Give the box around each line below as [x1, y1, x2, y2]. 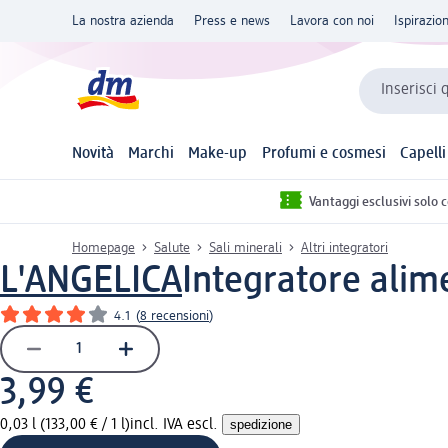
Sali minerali [209, 240, 282, 255]
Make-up [188, 146, 248, 163]
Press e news [194, 14, 270, 28]
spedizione [230, 416, 292, 432]
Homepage [72, 240, 135, 255]
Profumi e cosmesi [261, 146, 386, 163]
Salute [154, 240, 190, 255]
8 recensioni [140, 308, 209, 323]
